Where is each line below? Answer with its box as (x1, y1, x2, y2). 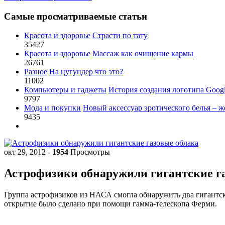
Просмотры (68, 148, 110, 157)
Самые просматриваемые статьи (4, 11, 147, 22)
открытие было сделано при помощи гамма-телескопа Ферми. (4, 199, 217, 208)
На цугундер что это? (49, 67, 123, 76)
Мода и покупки (24, 103, 81, 113)
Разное (24, 67, 47, 76)
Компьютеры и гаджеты (24, 85, 106, 94)
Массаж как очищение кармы (92, 49, 193, 58)
